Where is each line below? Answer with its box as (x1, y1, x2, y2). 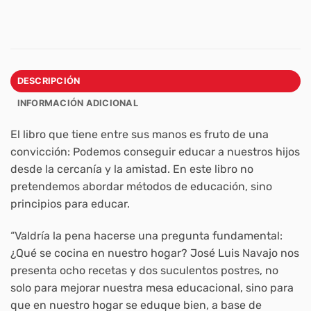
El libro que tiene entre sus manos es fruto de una (10, 128, 269, 142)
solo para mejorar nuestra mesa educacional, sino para (10, 280, 294, 294)
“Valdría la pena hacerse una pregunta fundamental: (10, 228, 283, 242)
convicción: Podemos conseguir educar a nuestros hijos (10, 145, 300, 159)
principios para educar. (10, 197, 130, 211)
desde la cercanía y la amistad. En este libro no (10, 162, 253, 176)
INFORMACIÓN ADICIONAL (17, 98, 138, 109)
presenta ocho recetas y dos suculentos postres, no (10, 263, 278, 277)
